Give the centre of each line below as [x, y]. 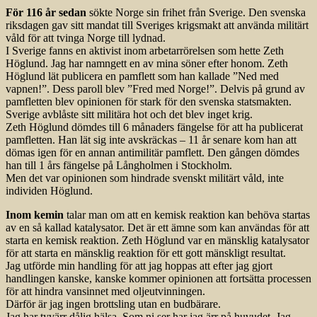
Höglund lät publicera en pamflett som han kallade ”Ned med [142, 76]
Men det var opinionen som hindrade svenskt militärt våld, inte [145, 178]
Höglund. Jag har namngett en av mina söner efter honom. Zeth [147, 64]
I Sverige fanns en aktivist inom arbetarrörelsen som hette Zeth [145, 51]
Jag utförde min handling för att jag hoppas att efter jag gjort [139, 266]
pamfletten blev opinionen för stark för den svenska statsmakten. [149, 102]
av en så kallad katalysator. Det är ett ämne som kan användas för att [157, 228]
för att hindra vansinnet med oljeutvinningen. [105, 292]
